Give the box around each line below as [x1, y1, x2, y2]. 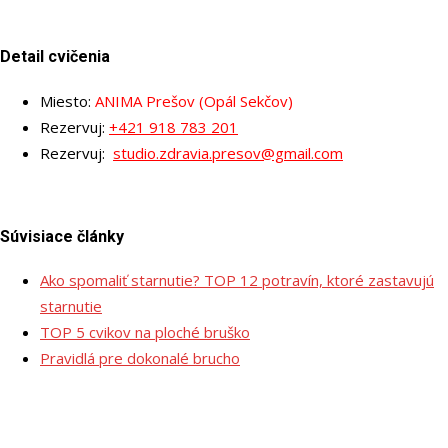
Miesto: [40, 90, 95, 111]
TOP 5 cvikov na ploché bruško [40, 322, 250, 343]
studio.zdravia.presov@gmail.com [113, 142, 343, 163]
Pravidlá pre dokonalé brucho [40, 348, 240, 369]
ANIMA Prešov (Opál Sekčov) [95, 90, 293, 111]
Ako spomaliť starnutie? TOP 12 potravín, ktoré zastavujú [40, 270, 434, 291]
